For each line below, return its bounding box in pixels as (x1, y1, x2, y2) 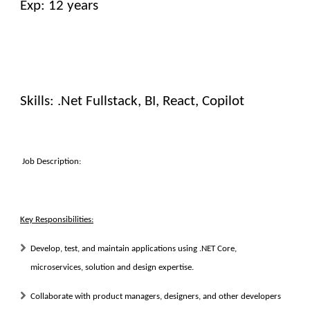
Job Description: (22, 157, 81, 166)
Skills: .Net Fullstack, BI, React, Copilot (20, 94, 244, 109)
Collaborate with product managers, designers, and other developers (30, 292, 281, 301)
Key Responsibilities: (20, 215, 93, 224)
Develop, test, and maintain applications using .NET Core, (30, 244, 237, 253)
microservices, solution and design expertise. (30, 263, 194, 272)
